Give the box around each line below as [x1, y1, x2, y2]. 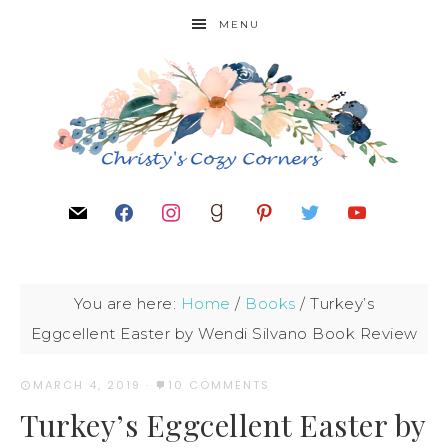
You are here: [73, 294, 181, 313]
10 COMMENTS [168, 377, 270, 393]
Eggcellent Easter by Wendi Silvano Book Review [30, 324, 418, 343]
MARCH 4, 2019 [33, 377, 141, 393]
